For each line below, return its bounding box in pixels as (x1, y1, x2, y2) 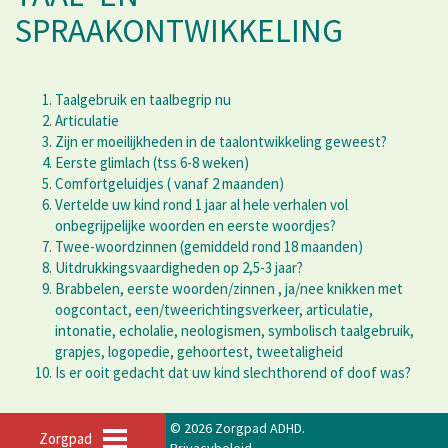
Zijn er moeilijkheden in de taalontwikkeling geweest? (55, 132, 387, 152)
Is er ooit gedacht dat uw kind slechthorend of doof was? (55, 363, 411, 383)
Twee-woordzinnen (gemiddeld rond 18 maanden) (55, 237, 363, 257)
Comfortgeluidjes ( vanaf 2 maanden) (55, 174, 284, 194)
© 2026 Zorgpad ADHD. (170, 419, 305, 437)
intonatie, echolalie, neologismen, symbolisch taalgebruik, (55, 321, 414, 341)
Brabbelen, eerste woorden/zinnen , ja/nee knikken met (55, 279, 403, 299)
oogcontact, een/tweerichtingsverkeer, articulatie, (55, 300, 373, 320)
